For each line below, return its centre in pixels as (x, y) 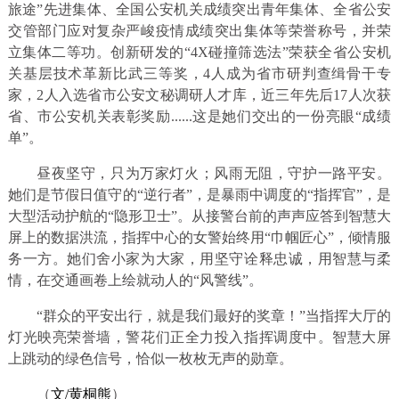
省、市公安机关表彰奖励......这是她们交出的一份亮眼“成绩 (199, 116)
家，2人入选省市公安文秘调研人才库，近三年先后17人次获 (199, 94)
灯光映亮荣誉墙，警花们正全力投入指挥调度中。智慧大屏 (199, 337)
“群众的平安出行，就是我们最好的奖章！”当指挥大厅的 (214, 315)
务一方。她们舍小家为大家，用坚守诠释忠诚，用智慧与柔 (199, 258)
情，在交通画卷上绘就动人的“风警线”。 (135, 280)
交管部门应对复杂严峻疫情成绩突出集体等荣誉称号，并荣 (199, 30)
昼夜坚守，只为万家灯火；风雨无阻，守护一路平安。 (214, 173)
